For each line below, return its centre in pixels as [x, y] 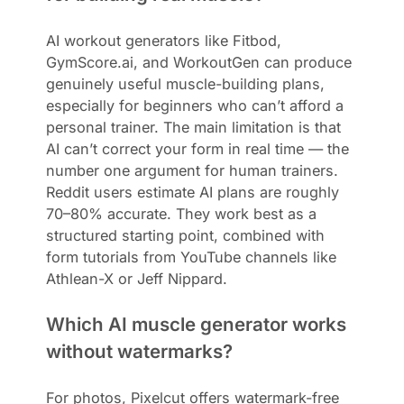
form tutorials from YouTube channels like [192, 257]
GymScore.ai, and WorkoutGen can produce [199, 62]
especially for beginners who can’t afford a [195, 105]
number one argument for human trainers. [193, 170]
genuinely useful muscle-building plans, [186, 83]
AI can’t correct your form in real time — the [198, 148]
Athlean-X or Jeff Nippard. [137, 278]
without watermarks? [140, 351]
